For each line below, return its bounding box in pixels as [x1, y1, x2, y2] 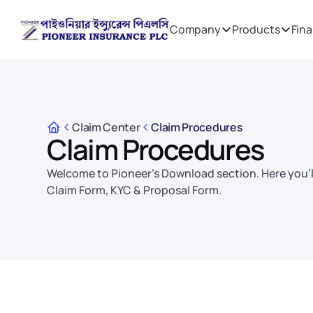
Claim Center [72, 119, 140, 135]
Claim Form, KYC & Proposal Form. [47, 182, 222, 198]
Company [169, 22, 221, 37]
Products [231, 22, 280, 37]
